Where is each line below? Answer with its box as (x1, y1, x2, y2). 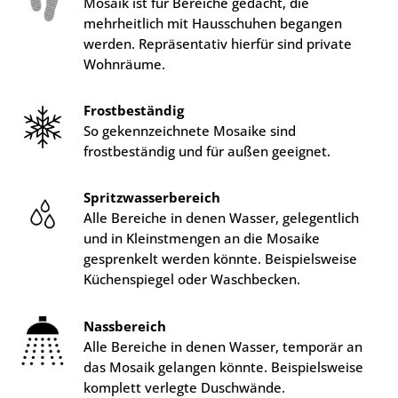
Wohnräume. (84, 54, 166, 73)
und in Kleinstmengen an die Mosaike (84, 229, 321, 248)
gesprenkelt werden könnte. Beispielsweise (84, 250, 358, 268)
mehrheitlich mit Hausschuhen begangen (84, 13, 343, 32)
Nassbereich (84, 316, 167, 335)
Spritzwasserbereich (84, 188, 221, 207)
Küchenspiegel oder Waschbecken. (84, 270, 301, 289)
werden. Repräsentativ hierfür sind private (84, 34, 353, 52)
